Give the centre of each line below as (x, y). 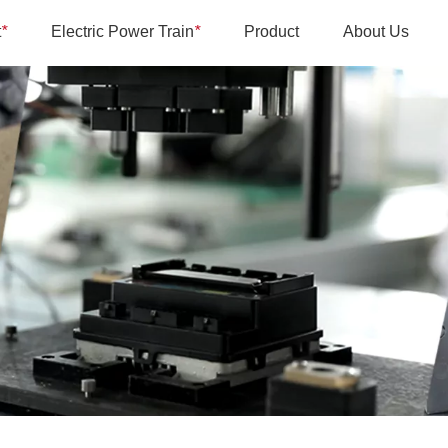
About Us (376, 31)
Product (271, 31)
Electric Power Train (122, 31)
